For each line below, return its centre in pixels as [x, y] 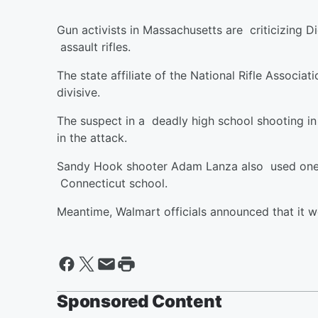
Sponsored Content [139, 301]
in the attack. [95, 138]
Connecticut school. [112, 183]
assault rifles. [97, 47]
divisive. [82, 92]
